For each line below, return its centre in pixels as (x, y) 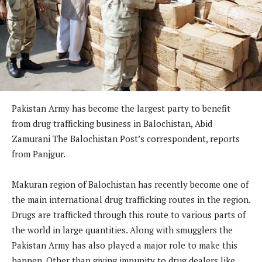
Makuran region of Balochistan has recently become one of (130, 185)
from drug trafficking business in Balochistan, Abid (112, 124)
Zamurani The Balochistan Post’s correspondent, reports (126, 139)
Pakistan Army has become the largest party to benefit (121, 108)
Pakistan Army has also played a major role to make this (125, 245)
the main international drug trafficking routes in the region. (131, 200)
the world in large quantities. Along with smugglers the (122, 230)
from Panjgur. (39, 154)
